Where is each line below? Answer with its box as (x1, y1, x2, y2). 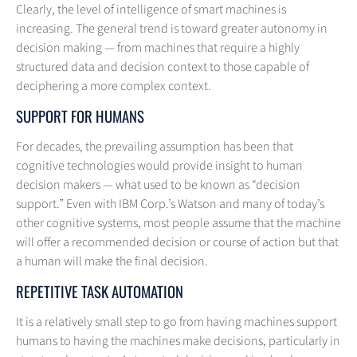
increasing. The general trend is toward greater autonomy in (16, 20, 328, 38)
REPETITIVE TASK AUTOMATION (16, 280, 183, 303)
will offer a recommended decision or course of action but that (16, 233, 339, 252)
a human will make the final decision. (16, 253, 208, 271)
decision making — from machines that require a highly (16, 39, 300, 57)
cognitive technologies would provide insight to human (16, 157, 303, 175)
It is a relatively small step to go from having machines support (16, 313, 337, 331)
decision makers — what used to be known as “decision (16, 176, 300, 194)
